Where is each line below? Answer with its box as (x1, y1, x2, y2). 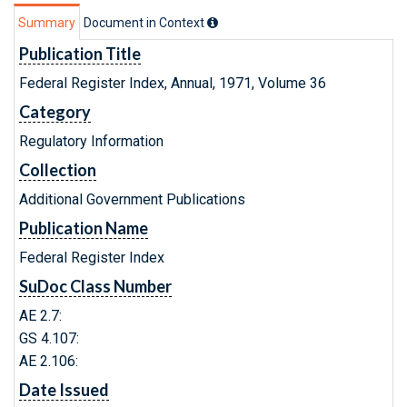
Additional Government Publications (19, 191, 245, 208)
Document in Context (84, 15, 207, 30)
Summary (18, 15, 75, 30)
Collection (19, 160, 96, 180)
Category (19, 102, 91, 122)
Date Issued (19, 380, 109, 400)
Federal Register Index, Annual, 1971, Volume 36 (19, 74, 326, 92)
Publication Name (19, 218, 148, 238)
